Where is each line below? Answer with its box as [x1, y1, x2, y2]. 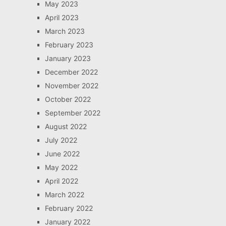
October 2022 [44, 95, 91, 103]
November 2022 [44, 81, 98, 90]
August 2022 [44, 122, 87, 131]
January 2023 [44, 54, 91, 63]
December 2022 [44, 68, 98, 76]
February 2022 [44, 204, 93, 212]
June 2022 [44, 149, 80, 158]
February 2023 [44, 40, 93, 49]
